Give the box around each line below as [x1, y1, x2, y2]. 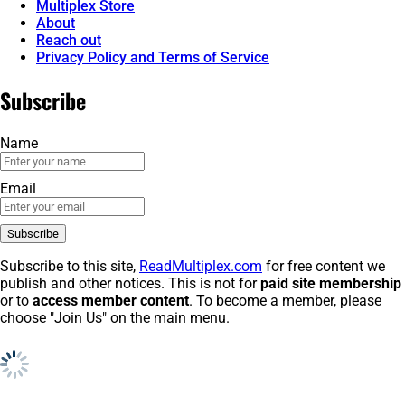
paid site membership [260, 275, 401, 293]
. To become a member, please [189, 292, 381, 310]
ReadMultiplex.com [139, 258, 262, 276]
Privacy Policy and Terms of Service [36, 49, 269, 67]
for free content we [262, 258, 385, 276]
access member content [33, 292, 189, 310]
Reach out [36, 32, 101, 50]
